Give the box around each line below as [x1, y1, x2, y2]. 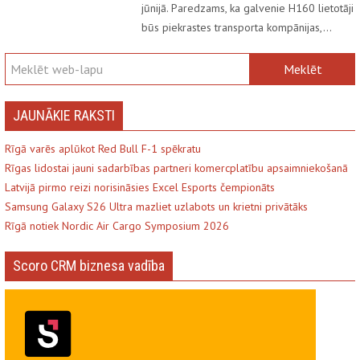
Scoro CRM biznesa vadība [13, 256, 165, 274]
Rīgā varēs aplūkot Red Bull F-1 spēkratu [5, 141, 201, 156]
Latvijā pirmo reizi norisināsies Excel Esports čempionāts [5, 179, 275, 194]
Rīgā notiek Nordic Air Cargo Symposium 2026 [5, 218, 229, 233]
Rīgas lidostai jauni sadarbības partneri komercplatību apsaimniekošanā [5, 160, 348, 175]
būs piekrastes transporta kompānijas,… [141, 19, 332, 35]
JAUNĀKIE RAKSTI [13, 106, 115, 124]
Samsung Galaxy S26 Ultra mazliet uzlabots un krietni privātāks [5, 198, 308, 214]
